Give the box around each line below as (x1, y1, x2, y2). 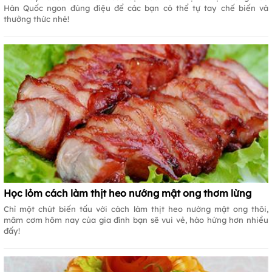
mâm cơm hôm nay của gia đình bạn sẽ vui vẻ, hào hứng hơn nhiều (4, 214, 268, 225)
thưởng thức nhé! (4, 14, 69, 24)
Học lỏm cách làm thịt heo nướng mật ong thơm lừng (4, 186, 251, 199)
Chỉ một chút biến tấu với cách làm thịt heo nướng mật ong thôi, (4, 203, 268, 214)
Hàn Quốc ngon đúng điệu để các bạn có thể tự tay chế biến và (4, 3, 268, 13)
